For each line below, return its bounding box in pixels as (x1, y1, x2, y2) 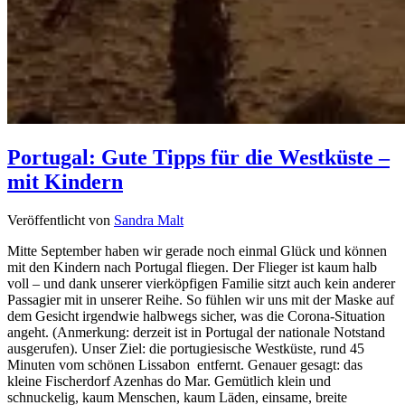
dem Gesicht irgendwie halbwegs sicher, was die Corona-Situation (7, 308, 385, 325)
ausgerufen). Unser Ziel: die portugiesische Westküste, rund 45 (7, 341, 364, 357)
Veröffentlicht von (7, 212, 114, 229)
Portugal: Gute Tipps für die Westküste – (7, 146, 390, 170)
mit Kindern (7, 170, 123, 194)
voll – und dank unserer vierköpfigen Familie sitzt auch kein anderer (7, 276, 395, 292)
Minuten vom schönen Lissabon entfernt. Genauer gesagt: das (7, 357, 363, 373)
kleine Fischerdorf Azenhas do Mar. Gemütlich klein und (7, 373, 331, 390)
